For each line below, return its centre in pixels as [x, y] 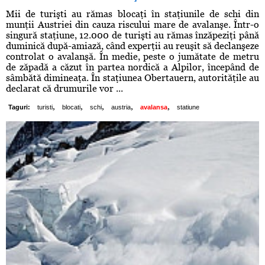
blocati [71, 107]
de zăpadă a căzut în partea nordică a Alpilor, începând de [132, 67]
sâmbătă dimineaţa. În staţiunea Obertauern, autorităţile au [132, 78]
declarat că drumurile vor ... [64, 89]
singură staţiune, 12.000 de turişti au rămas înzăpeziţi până [132, 35]
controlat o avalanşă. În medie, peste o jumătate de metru [132, 57]
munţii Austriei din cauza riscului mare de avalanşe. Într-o [132, 25]
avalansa [154, 107]
